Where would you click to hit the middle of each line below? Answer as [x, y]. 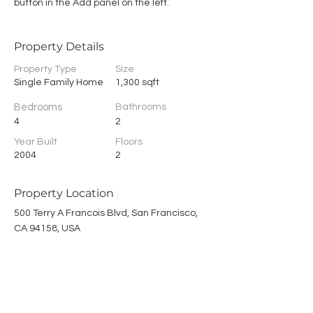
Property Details [59, 46]
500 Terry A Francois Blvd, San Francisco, [106, 213]
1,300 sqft [137, 82]
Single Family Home [59, 82]
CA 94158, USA [47, 228]
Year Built [36, 142]
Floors [129, 142]
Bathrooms [141, 107]
